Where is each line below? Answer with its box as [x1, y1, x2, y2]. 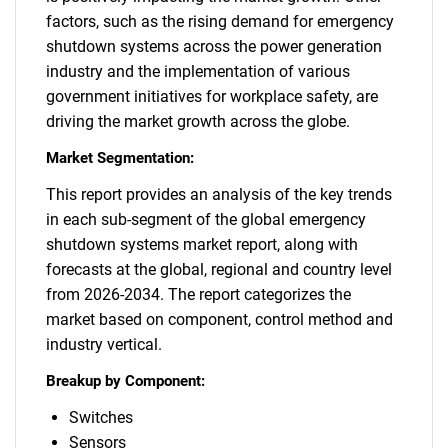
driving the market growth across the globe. [46, 112, 350, 131]
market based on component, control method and [46, 310, 393, 329]
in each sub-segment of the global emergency [46, 210, 366, 229]
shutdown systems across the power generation [46, 37, 382, 56]
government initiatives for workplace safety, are [46, 87, 378, 106]
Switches [68, 408, 133, 427]
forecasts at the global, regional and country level [46, 260, 392, 279]
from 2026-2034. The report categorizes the [46, 285, 351, 304]
